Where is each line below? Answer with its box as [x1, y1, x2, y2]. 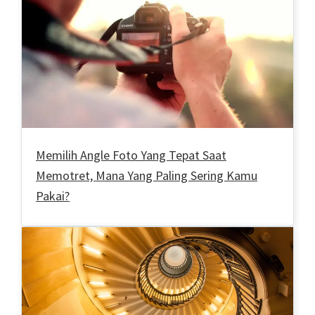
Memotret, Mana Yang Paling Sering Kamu [36, 167, 257, 184]
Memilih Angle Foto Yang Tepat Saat [36, 146, 226, 163]
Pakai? [36, 187, 70, 204]
